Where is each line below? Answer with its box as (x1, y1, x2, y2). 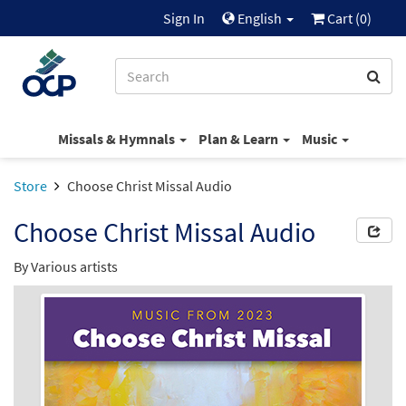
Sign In (163, 9, 205, 27)
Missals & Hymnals (57, 129, 178, 148)
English (235, 9, 285, 27)
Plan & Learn (198, 129, 281, 148)
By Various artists (14, 257, 118, 275)
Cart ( (324, 9, 360, 27)
